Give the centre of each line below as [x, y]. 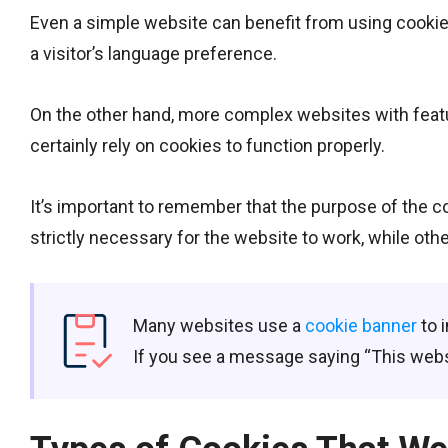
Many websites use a [219, 325]
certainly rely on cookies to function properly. [207, 145]
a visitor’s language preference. [153, 53]
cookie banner [361, 325]
